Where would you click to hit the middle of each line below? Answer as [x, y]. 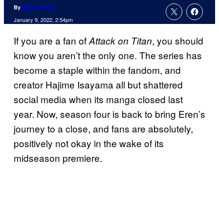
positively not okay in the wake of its [89, 143]
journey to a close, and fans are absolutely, [103, 129]
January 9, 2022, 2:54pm [43, 20]
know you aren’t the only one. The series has [108, 55]
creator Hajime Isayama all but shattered [98, 85]
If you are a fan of [51, 41]
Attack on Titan [120, 41]
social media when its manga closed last [98, 99]
